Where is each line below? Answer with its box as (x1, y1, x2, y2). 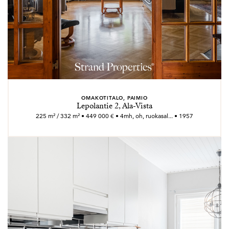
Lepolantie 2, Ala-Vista (77, 101, 152, 111)
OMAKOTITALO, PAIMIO (81, 94, 148, 101)
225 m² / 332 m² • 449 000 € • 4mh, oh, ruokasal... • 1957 (36, 112, 193, 120)
